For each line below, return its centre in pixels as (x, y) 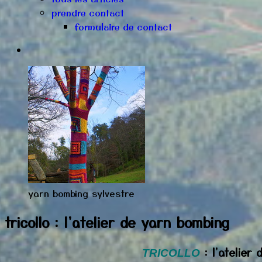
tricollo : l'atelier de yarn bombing (117, 222)
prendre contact (88, 13)
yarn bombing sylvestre (81, 193)
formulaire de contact (123, 27)
